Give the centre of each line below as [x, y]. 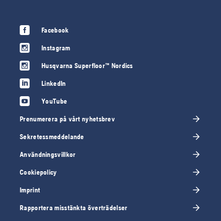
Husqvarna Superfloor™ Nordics [87, 65]
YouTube [55, 101]
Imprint [30, 190]
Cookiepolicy [38, 172]
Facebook [55, 30]
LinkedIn [54, 83]
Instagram [56, 48]
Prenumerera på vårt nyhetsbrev [67, 119]
